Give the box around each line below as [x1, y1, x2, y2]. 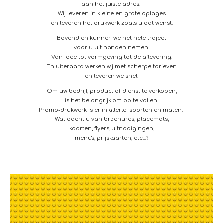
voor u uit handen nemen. [74, 44, 149, 51]
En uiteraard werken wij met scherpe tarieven [46, 63, 177, 70]
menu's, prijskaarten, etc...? [75, 135, 148, 142]
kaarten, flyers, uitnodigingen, [69, 125, 154, 132]
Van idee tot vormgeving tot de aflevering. [51, 54, 172, 61]
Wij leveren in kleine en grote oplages [57, 10, 166, 17]
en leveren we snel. [85, 73, 138, 80]
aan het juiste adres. [81, 1, 142, 8]
